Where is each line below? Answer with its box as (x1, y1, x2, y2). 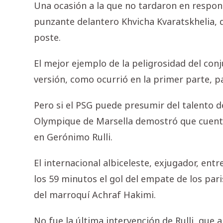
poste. (34, 31, 61, 44)
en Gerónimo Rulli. (34, 131, 112, 143)
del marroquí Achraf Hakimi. (34, 189, 156, 201)
